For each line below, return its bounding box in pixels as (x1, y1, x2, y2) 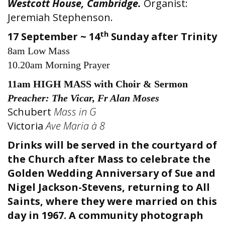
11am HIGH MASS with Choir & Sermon (8, 78, 188, 89)
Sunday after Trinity (108, 30, 217, 43)
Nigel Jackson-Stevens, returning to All (8, 180, 210, 194)
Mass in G (54, 105, 96, 119)
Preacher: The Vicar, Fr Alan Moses (8, 92, 162, 103)
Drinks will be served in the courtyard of (8, 138, 217, 152)
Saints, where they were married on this (8, 194, 217, 208)
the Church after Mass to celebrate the (8, 152, 210, 166)
